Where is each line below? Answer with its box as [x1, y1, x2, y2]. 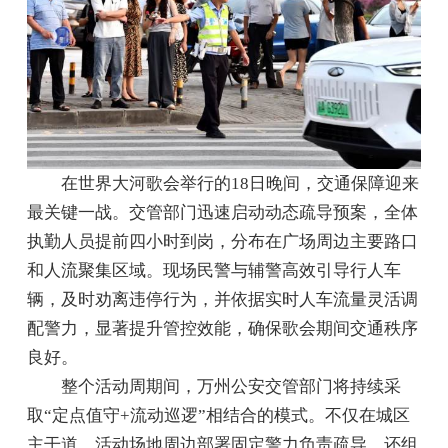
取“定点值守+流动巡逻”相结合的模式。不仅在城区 [27, 406, 411, 426]
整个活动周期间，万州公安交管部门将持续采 [60, 377, 401, 397]
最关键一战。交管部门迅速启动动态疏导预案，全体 [27, 203, 419, 223]
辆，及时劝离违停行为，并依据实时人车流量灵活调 [27, 290, 419, 310]
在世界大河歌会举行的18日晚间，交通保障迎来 [60, 174, 419, 194]
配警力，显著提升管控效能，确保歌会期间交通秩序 [27, 319, 419, 339]
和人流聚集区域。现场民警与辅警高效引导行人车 [27, 261, 402, 281]
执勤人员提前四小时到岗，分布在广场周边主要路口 [27, 232, 419, 252]
